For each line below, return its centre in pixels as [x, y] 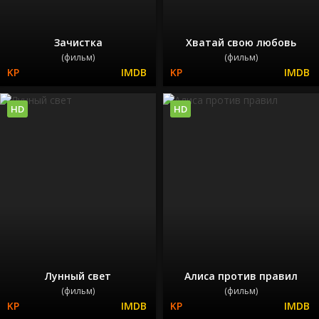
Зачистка [78, 43]
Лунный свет [78, 276]
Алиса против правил [241, 276]
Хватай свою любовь [241, 43]
